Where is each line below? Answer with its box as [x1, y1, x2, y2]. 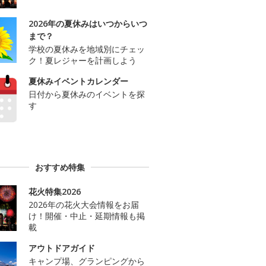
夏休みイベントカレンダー [28, 75, 128, 87]
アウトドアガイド [28, 242, 95, 254]
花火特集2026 [28, 185, 81, 197]
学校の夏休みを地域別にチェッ [28, 43, 145, 55]
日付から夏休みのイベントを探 [28, 88, 145, 100]
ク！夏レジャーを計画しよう [28, 55, 137, 66]
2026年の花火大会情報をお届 [28, 198, 139, 210]
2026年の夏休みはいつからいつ [28, 18, 147, 30]
